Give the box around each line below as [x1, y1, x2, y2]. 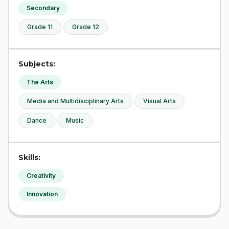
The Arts [27, 78, 53, 86]
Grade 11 [27, 23, 53, 31]
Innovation [27, 190, 58, 198]
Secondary [27, 4, 60, 12]
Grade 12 [72, 23, 99, 31]
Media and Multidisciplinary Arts [27, 97, 124, 105]
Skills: [18, 153, 40, 162]
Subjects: [18, 59, 55, 68]
